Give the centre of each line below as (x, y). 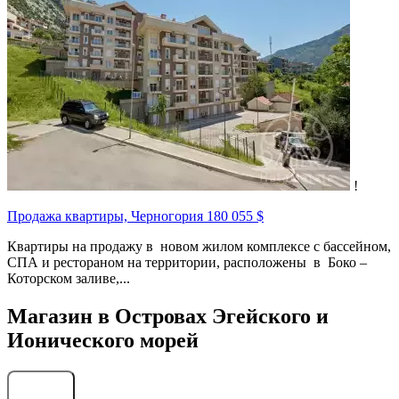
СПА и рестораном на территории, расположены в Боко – (187, 263)
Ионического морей (103, 341)
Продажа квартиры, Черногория (107, 216)
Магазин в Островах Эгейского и (168, 317)
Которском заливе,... (69, 279)
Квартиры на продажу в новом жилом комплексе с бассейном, (199, 247)
